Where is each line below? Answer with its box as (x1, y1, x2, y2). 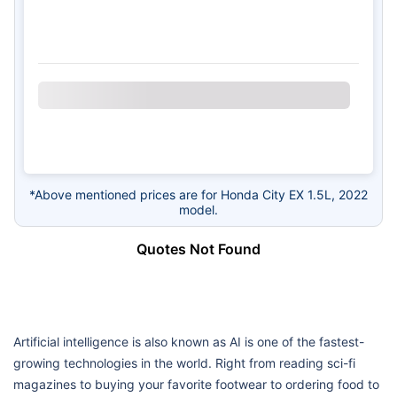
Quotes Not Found (136, 239, 261, 258)
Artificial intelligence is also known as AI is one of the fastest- (13, 333, 364, 349)
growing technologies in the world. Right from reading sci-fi (13, 354, 355, 370)
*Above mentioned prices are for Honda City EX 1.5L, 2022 (29, 186, 368, 202)
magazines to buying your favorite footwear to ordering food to (13, 376, 379, 392)
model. (179, 201, 218, 217)
